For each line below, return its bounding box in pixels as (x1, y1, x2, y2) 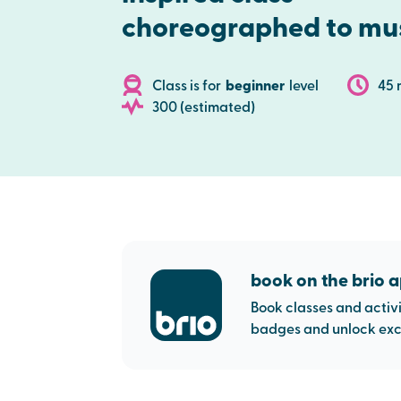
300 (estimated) (152, 100, 255, 115)
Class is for (152, 79, 221, 94)
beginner (226, 79, 285, 94)
